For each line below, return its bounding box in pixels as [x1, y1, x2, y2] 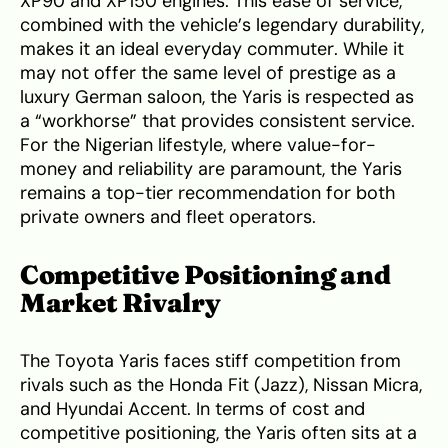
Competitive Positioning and [20, 259, 391, 292]
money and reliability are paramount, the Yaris [20, 158, 402, 181]
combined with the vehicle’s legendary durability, [20, 14, 424, 37]
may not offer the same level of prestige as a [20, 62, 396, 85]
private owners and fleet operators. [20, 206, 316, 229]
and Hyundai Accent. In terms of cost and [20, 398, 365, 421]
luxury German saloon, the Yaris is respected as [20, 86, 414, 109]
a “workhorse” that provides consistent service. [20, 110, 415, 133]
